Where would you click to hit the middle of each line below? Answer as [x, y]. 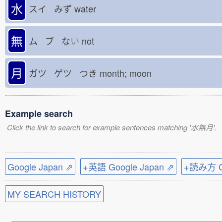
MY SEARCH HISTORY [54, 194]
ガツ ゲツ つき [63, 73]
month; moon [128, 73]
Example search [39, 113]
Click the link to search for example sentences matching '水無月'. [112, 127]
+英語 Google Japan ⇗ [128, 166]
